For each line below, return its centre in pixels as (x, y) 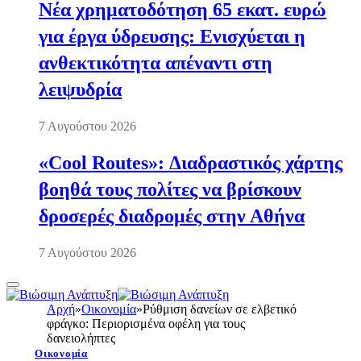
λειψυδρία (80, 90)
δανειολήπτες (81, 338)
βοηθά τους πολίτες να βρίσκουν (170, 189)
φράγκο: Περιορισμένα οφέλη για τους (146, 323)
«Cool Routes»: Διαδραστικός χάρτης (191, 162)
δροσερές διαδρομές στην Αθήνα (172, 216)
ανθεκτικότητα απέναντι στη (156, 63)
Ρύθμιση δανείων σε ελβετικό (220, 309)
